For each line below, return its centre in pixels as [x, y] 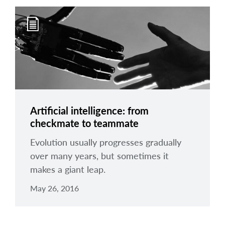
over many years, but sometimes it [99, 156]
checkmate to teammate [84, 123]
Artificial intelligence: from [89, 110]
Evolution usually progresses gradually [106, 142]
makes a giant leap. [69, 169]
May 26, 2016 [54, 188]
